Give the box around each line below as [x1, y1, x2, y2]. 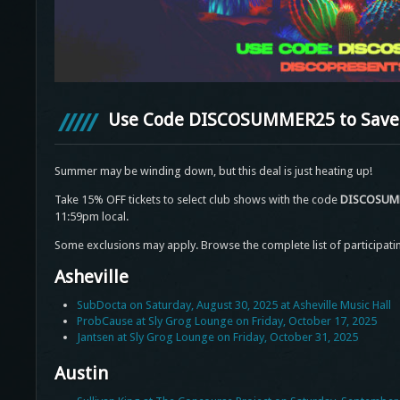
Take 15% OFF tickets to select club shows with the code [54, 193, 340, 207]
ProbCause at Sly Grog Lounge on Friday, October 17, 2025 [76, 314, 377, 329]
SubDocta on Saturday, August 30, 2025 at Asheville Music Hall [76, 298, 391, 312]
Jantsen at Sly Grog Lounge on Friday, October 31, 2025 [76, 330, 358, 345]
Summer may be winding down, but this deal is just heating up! [54, 164, 372, 179]
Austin [54, 362, 108, 385]
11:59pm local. [54, 210, 129, 224]
